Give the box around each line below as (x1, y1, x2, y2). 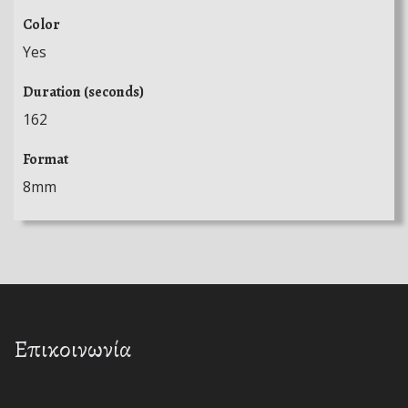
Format (23, 148, 68, 169)
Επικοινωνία (14, 332, 132, 365)
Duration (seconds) (23, 81, 144, 102)
